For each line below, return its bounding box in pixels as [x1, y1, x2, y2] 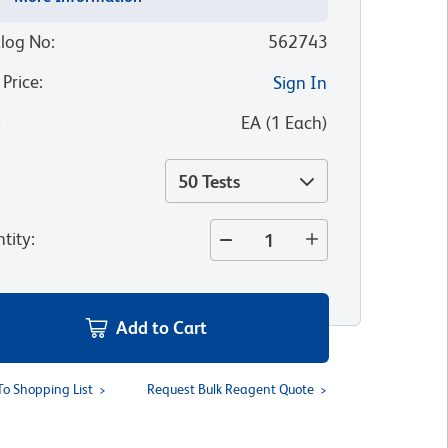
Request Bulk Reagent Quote [146, 381, 314, 397]
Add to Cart [116, 317, 208, 338]
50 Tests [177, 171, 240, 192]
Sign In [272, 72, 327, 93]
